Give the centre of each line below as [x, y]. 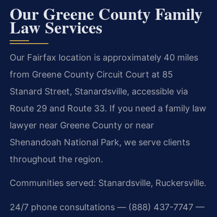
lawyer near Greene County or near [82, 125]
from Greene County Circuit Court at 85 [91, 74]
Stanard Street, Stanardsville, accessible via [99, 91]
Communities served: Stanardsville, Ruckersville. [108, 183]
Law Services [56, 27]
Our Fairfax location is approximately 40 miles [104, 57]
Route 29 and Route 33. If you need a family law [108, 108]
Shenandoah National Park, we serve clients [100, 142]
